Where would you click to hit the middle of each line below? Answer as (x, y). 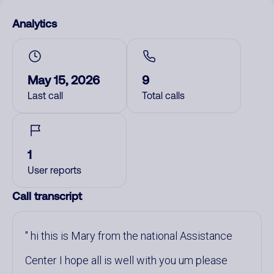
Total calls (163, 95)
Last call (45, 95)
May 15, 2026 (64, 80)
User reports (54, 170)
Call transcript (47, 196)
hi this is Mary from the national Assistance (130, 236)
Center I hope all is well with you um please (126, 260)
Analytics (35, 23)
